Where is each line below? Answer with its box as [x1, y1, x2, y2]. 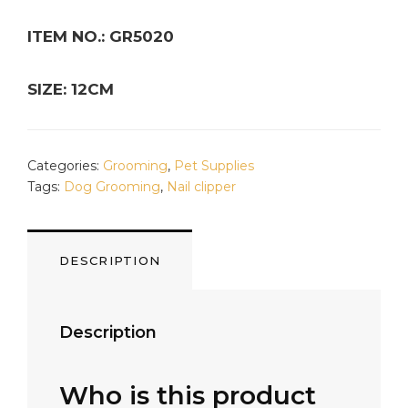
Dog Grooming [64, 178, 160, 195]
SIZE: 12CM [27, 80, 114, 99]
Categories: [27, 157, 103, 174]
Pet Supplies [174, 157, 254, 174]
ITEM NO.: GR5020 [27, 27, 174, 46]
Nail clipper [167, 178, 236, 195]
